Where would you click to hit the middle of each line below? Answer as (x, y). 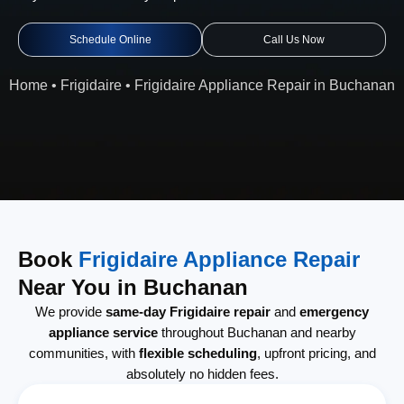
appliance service (103, 333)
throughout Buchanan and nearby (257, 333)
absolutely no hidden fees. (202, 374)
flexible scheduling (197, 353)
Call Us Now (294, 40)
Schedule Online (110, 40)
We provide (70, 312)
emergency (334, 312)
